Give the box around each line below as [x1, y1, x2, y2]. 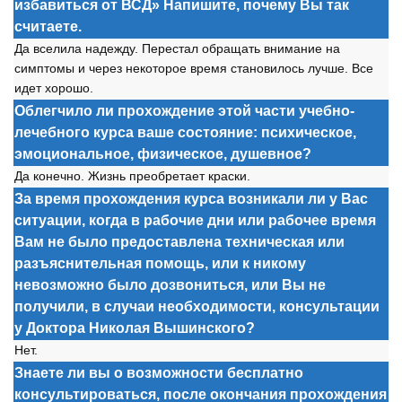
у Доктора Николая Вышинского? [14, 320, 255, 336]
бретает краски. [158, 169, 250, 183]
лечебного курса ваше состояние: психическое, [14, 125, 356, 140]
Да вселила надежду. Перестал [14, 41, 202, 56]
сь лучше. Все [292, 61, 373, 75]
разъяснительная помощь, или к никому [14, 256, 306, 271]
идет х [14, 81, 51, 95]
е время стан [179, 61, 257, 75]
